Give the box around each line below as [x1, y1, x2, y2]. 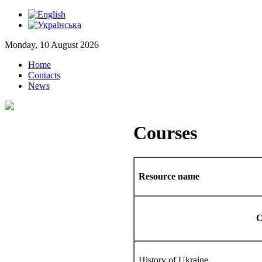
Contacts [28, 70, 60, 80]
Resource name [139, 171, 199, 181]
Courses [133, 122, 197, 144]
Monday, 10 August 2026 [5, 40, 99, 50]
